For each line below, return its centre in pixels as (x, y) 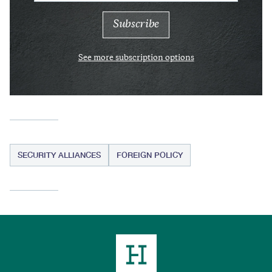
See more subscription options (136, 58)
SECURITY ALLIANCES (59, 155)
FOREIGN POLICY (150, 155)
